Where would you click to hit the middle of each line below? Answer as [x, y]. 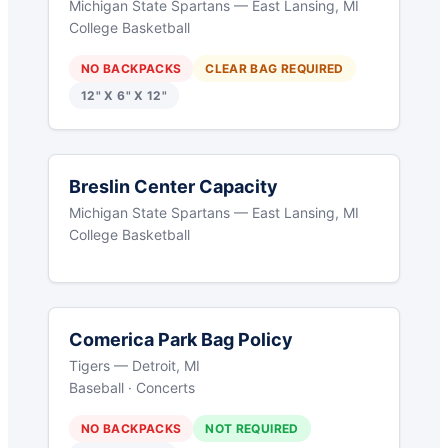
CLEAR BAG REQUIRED [274, 69]
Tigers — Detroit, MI [134, 366]
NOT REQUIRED [252, 429]
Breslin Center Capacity [173, 187]
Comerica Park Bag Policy [181, 340]
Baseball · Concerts [132, 388]
